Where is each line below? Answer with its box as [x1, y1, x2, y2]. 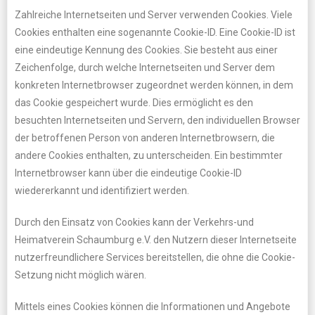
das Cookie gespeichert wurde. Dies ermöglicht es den [15, 97, 253, 108]
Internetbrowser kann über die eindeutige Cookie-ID [15, 167, 242, 179]
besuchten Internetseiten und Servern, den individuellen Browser [15, 115, 300, 126]
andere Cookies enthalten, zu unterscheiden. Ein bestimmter [15, 150, 283, 161]
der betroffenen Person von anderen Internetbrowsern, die [15, 132, 275, 143]
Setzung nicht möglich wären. [15, 269, 146, 281]
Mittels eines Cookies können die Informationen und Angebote [15, 301, 290, 312]
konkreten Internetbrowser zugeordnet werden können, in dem [15, 79, 293, 91]
